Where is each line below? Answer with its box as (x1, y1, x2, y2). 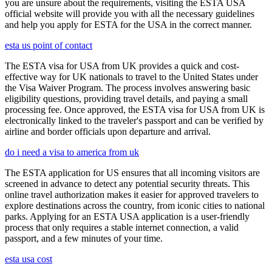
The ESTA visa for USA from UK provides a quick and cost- (5, 61, 239, 72)
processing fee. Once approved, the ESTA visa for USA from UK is (5, 104, 265, 115)
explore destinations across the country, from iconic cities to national (5, 200, 265, 211)
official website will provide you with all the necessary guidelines (5, 8, 254, 19)
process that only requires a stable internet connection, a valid (5, 222, 239, 233)
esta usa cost (5, 254, 52, 265)
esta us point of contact (5, 40, 92, 51)
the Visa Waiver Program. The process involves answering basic (5, 83, 250, 93)
